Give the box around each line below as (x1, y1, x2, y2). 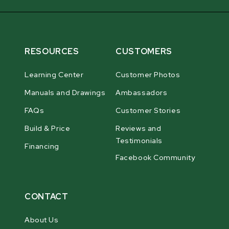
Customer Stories (116, 106, 181, 116)
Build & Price (25, 124, 71, 133)
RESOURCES (25, 46, 79, 57)
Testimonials (116, 136, 163, 147)
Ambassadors (116, 88, 168, 98)
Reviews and (116, 124, 162, 133)
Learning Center (25, 70, 84, 80)
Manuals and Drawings (25, 88, 106, 98)
